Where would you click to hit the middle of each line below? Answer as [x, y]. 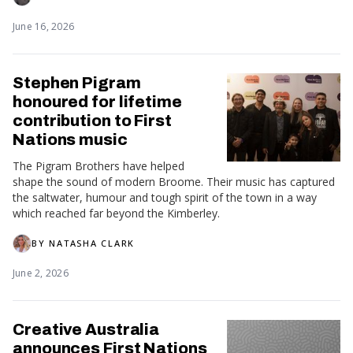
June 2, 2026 [41, 273]
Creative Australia [86, 329]
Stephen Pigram [77, 82]
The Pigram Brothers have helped [98, 165]
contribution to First [92, 120]
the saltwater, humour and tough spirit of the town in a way [165, 197]
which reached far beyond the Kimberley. [116, 213]
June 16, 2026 [44, 26]
